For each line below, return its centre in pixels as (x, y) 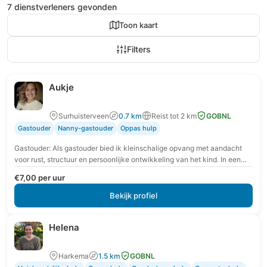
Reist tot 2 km (174, 116)
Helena (64, 227)
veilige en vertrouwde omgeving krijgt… (80, 170)
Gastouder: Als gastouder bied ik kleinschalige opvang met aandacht (128, 148)
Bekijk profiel (133, 195)
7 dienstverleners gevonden (62, 7)
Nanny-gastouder (86, 128)
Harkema (74, 256)
